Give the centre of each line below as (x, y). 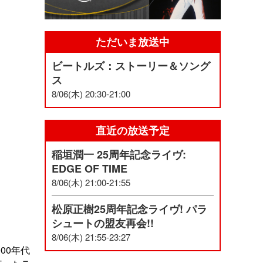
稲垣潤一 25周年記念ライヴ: (119, 155)
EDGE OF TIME (90, 169)
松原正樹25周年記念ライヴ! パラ (129, 209)
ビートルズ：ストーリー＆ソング (131, 66)
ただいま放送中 (133, 42)
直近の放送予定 (133, 131)
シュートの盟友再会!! (103, 223)
